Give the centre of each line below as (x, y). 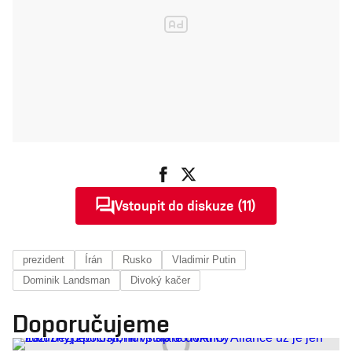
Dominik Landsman (66, 280)
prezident (44, 260)
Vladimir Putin (204, 260)
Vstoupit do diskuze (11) (185, 205)
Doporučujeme (91, 323)
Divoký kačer (160, 280)
